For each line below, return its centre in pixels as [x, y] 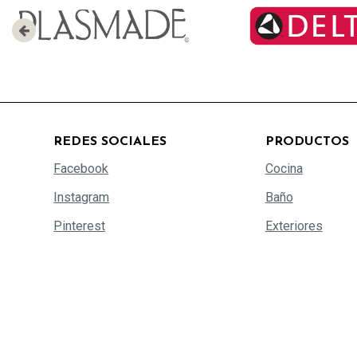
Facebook [81, 168]
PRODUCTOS [307, 141]
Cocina [284, 168]
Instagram [82, 197]
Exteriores [294, 226]
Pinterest [80, 226]
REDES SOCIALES [110, 141]
